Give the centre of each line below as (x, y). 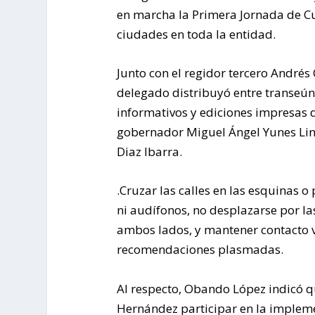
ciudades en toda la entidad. (196, 34)
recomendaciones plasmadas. (200, 250)
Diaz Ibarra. (149, 152)
